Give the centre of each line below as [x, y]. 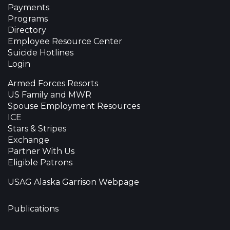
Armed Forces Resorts [53, 83]
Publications [33, 209]
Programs [28, 19]
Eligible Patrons [40, 162]
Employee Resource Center [65, 41]
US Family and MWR [50, 95]
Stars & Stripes [37, 129]
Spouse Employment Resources [74, 106]
